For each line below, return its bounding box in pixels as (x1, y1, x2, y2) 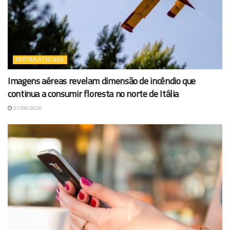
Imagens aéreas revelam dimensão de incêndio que (8, 73, 196, 88)
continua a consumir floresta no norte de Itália (8, 86, 179, 101)
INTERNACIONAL (16, 55, 64, 64)
